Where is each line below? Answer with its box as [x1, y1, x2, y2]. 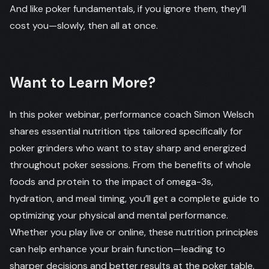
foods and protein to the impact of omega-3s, [10, 175, 213, 188]
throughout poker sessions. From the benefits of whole [10, 159, 251, 171]
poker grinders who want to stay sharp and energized [10, 142, 246, 154]
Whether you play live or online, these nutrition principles [10, 226, 258, 238]
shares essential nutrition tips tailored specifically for [10, 125, 243, 138]
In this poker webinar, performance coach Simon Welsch [10, 108, 254, 121]
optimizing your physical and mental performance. [10, 209, 228, 222]
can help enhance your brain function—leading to [10, 243, 225, 255]
